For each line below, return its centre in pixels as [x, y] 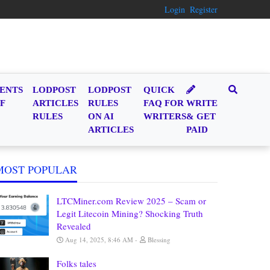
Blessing [159, 240]
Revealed [74, 226]
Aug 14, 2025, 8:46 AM [99, 240]
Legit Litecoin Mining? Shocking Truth [130, 213]
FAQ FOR [164, 103]
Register [204, 9]
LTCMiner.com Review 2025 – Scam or [131, 201]
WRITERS [165, 116]
